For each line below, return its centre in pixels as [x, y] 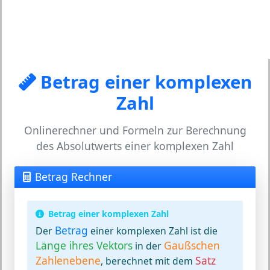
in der [148, 246]
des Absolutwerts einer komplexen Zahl [135, 146]
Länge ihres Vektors [84, 245]
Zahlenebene [68, 260]
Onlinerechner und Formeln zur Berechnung [135, 130]
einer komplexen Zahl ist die [153, 231]
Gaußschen [192, 245]
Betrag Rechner [74, 177]
